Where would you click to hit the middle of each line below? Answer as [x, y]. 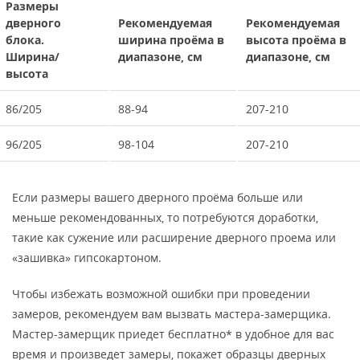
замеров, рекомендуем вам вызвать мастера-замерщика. [172, 314]
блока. [25, 40]
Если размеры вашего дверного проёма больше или [157, 197]
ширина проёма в [171, 40]
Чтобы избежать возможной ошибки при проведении [161, 294]
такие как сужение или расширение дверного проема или [174, 237]
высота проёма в [296, 40]
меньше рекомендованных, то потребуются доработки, [165, 217]
